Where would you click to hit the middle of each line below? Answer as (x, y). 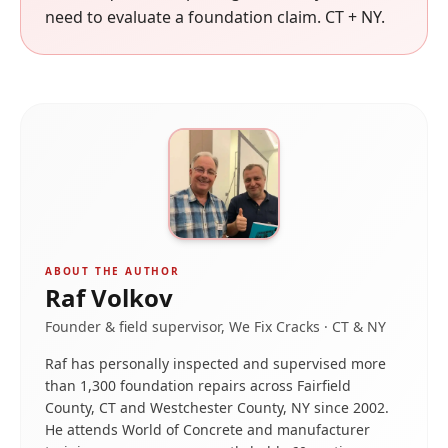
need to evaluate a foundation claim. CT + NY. (215, 17)
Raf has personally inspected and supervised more (215, 363)
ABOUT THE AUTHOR (112, 271)
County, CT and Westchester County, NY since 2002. (217, 407)
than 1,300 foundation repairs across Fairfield (198, 385)
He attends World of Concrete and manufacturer (207, 429)
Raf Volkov (109, 297)
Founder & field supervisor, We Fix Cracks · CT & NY (215, 326)
